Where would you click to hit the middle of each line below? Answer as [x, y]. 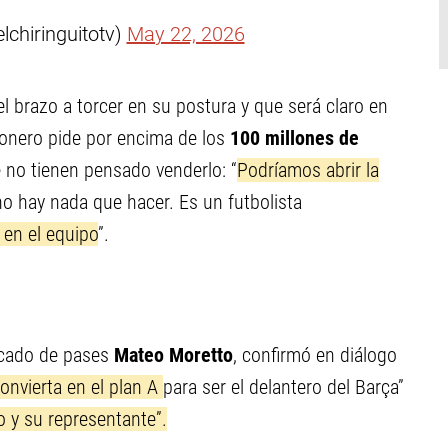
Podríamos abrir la [308, 170]
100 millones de [292, 138]
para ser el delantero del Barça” [283, 387]
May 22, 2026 [185, 34]
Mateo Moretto [171, 355]
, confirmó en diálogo [315, 355]
